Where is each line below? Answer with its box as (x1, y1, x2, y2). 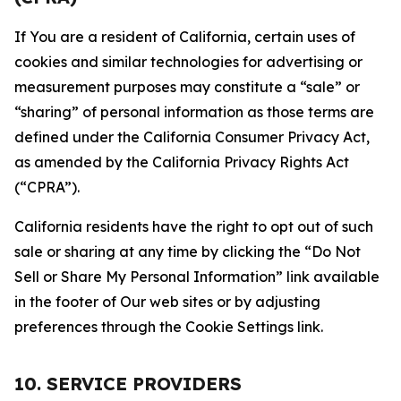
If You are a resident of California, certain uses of (14, 28, 355, 46)
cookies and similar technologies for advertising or (14, 53, 363, 71)
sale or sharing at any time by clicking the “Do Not (14, 243, 361, 260)
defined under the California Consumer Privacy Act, (14, 128, 370, 146)
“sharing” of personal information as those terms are (14, 103, 374, 121)
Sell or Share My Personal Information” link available (14, 268, 380, 286)
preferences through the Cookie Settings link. (14, 318, 323, 336)
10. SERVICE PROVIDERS (14, 372, 242, 395)
